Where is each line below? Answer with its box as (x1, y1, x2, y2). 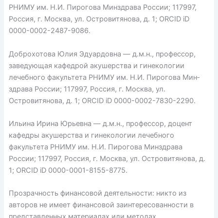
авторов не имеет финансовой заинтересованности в (8, 200, 194, 210)
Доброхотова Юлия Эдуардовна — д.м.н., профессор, (8, 49, 196, 58)
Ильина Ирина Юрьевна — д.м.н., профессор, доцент (8, 119, 192, 128)
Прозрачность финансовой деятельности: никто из (8, 189, 186, 198)
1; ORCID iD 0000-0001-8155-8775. (8, 166, 127, 175)
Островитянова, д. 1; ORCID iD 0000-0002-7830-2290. (8, 96, 196, 105)
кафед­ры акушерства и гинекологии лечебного (8, 131, 174, 140)
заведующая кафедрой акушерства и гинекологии (8, 61, 184, 70)
